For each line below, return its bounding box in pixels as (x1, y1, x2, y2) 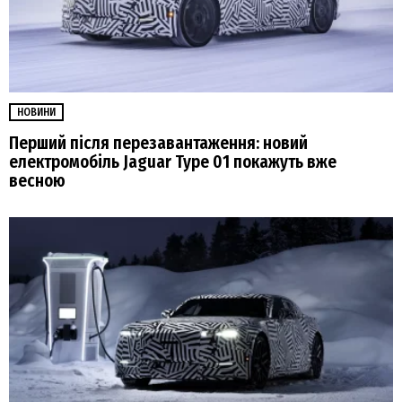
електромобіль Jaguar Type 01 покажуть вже (9, 152, 336, 173)
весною (9, 170, 66, 192)
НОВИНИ (17, 106, 56, 119)
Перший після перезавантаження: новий (9, 133, 308, 154)
